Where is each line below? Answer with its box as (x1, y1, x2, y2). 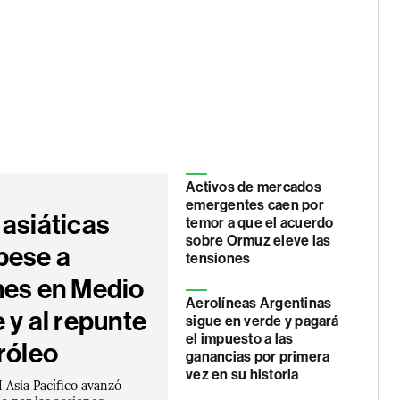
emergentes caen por (186, 196, 324, 213)
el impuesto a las (186, 330, 294, 347)
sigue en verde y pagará (186, 312, 339, 329)
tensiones (186, 250, 251, 267)
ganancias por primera (186, 348, 330, 365)
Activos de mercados (186, 179, 321, 196)
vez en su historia (186, 366, 299, 383)
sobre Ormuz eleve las (186, 232, 331, 249)
